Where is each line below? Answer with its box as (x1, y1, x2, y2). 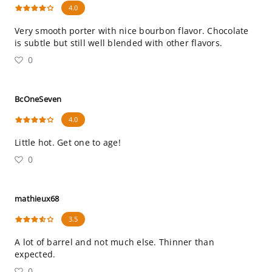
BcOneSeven (15, 93, 62, 104)
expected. (15, 248, 56, 260)
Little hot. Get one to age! (15, 137, 121, 148)
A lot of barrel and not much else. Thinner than (15, 236, 214, 248)
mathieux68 (15, 193, 59, 204)
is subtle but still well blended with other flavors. (15, 37, 222, 49)
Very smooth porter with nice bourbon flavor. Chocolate (15, 25, 249, 36)
